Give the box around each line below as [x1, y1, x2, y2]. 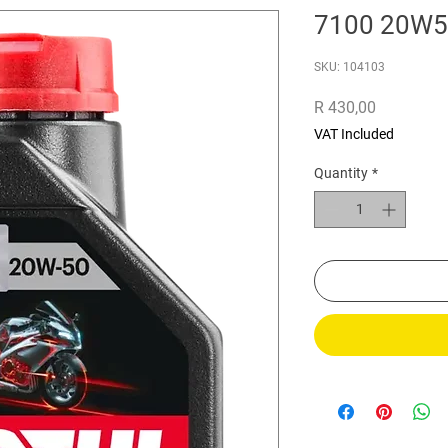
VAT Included [314, 126, 394, 143]
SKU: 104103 [314, 60, 385, 75]
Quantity [314, 165, 368, 182]
